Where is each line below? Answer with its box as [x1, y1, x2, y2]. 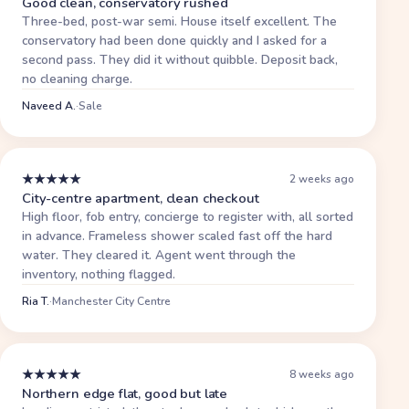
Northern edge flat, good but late [22, 383, 228, 403]
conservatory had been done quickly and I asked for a [22, 31, 327, 49]
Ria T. [22, 293, 49, 309]
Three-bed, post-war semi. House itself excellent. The [22, 12, 337, 30]
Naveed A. [22, 98, 76, 113]
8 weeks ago [289, 367, 355, 383]
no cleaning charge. [22, 69, 132, 88]
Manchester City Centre [52, 293, 171, 309]
